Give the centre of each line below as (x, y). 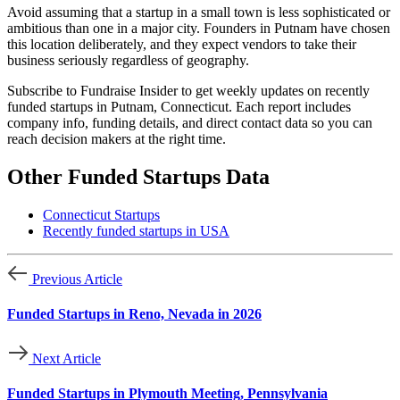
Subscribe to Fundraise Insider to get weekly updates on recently (188, 91)
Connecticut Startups (101, 215)
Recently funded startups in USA (136, 231)
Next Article (67, 358)
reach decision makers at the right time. (117, 139)
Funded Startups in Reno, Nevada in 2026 (134, 314)
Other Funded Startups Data (138, 177)
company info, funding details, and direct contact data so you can (190, 123)
